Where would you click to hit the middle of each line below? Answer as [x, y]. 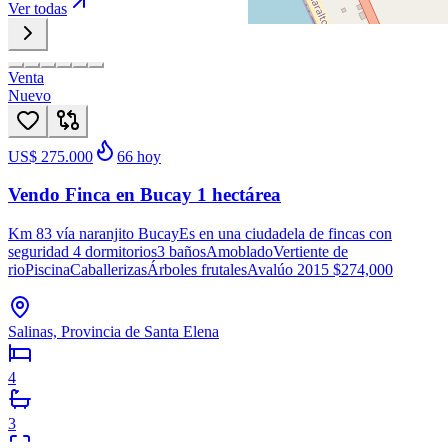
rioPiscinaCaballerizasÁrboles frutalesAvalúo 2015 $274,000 [200, 269]
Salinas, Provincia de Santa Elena [113, 331]
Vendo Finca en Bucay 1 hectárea [144, 195]
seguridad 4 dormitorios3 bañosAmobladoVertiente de [178, 251]
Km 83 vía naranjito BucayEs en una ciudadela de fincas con [200, 233]
